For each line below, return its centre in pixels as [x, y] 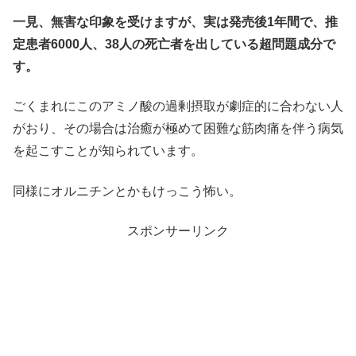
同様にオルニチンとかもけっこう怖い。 [127, 191]
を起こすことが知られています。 [108, 151]
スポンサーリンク [178, 231]
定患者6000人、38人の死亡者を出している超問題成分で [174, 44]
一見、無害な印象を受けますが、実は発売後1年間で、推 [175, 21]
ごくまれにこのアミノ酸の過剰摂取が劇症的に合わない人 [178, 106]
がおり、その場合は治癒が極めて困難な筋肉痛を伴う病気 [178, 129]
